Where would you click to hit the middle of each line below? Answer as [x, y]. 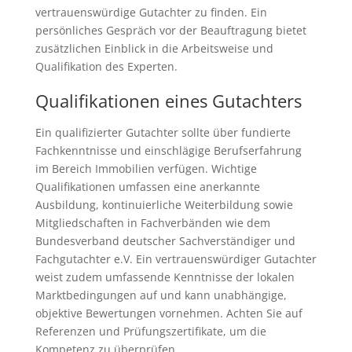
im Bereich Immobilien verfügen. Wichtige [146, 169]
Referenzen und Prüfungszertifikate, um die [150, 332]
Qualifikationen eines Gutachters [168, 101]
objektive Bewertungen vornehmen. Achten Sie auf [169, 313]
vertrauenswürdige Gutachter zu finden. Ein [151, 13]
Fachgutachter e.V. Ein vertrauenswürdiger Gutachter [176, 259]
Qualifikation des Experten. [106, 67]
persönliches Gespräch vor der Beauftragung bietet [170, 31]
